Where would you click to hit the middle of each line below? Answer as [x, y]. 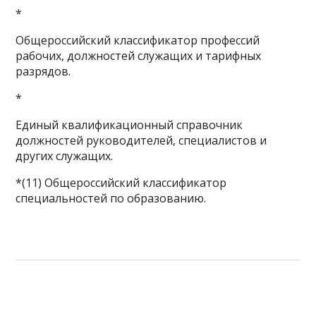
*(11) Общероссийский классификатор [121, 183]
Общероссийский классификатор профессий [138, 40]
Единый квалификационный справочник [129, 125]
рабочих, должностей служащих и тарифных [139, 56]
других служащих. [65, 156]
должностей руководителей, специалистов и [141, 140]
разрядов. [43, 71]
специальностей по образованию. [111, 198]
